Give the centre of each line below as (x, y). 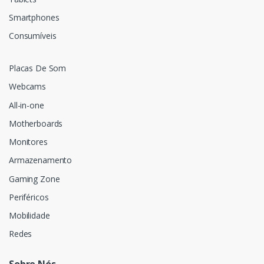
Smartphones (34, 17)
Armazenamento (41, 160)
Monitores (28, 142)
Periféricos (29, 197)
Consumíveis (33, 35)
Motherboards (36, 123)
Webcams (27, 87)
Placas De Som (38, 68)
